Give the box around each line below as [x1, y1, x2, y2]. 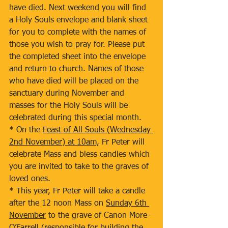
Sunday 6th [106, 199, 149, 208]
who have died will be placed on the [9, 77, 141, 85]
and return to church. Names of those [9, 65, 146, 73]
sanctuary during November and [9, 90, 127, 98]
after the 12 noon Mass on [9, 199, 106, 208]
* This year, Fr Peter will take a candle [9, 187, 148, 195]
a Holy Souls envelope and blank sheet [9, 16, 150, 24]
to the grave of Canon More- [46, 212, 150, 220]
